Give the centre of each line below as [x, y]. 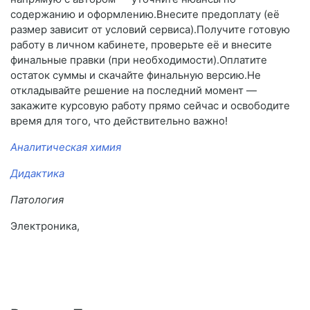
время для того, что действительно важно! [119, 121]
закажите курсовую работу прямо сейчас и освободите [150, 106]
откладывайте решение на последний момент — [134, 91]
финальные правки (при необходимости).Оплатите [139, 60]
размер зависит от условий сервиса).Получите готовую [150, 30]
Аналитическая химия [66, 147]
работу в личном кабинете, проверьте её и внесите [141, 45]
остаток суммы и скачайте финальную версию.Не [136, 75]
